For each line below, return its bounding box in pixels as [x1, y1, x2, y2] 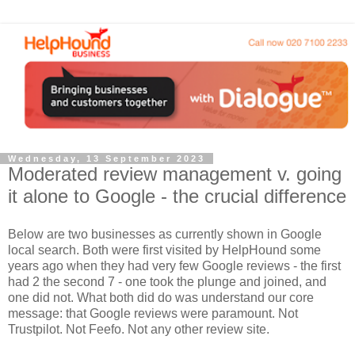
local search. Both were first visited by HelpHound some [8, 243, 321, 258]
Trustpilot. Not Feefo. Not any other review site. [8, 323, 269, 337]
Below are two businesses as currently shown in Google [8, 227, 322, 242]
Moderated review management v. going [8, 163, 342, 185]
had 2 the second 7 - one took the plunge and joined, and [8, 275, 326, 289]
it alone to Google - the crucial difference [8, 185, 346, 208]
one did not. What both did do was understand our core [8, 291, 314, 305]
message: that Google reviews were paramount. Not [8, 307, 298, 321]
